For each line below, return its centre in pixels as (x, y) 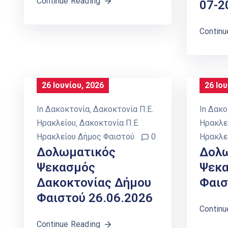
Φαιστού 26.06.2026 (95, 198)
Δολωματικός (76, 152)
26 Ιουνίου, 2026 (73, 85)
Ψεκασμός (66, 167)
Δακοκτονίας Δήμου (94, 182)
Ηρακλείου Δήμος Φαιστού (85, 136)
